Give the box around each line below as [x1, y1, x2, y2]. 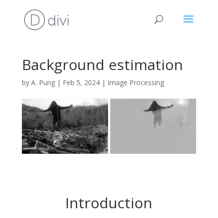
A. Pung [31, 78, 55, 87]
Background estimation [21, 54, 183, 74]
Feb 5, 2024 [62, 78, 100, 87]
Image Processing [107, 78, 164, 87]
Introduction [65, 193, 153, 213]
